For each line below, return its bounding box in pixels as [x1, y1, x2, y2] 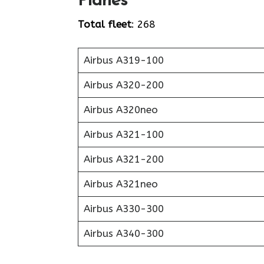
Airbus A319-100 [83, 54, 164, 66]
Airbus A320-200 [83, 79, 164, 91]
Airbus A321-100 [83, 128, 164, 140]
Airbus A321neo [83, 178, 158, 190]
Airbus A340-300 [83, 227, 164, 239]
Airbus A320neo [83, 104, 158, 115]
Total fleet [78, 18, 131, 30]
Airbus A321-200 [83, 153, 164, 165]
